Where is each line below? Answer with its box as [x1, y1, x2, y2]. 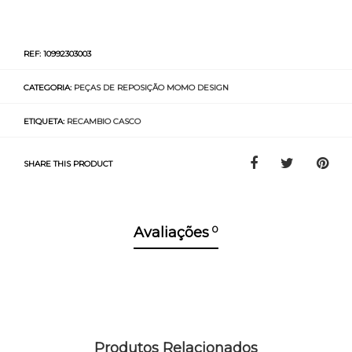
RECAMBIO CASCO [67, 115, 141, 126]
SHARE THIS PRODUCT [24, 158, 112, 169]
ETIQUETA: [24, 115, 67, 126]
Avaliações [134, 223, 209, 241]
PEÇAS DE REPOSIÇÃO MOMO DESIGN [74, 82, 229, 93]
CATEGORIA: [24, 82, 74, 93]
